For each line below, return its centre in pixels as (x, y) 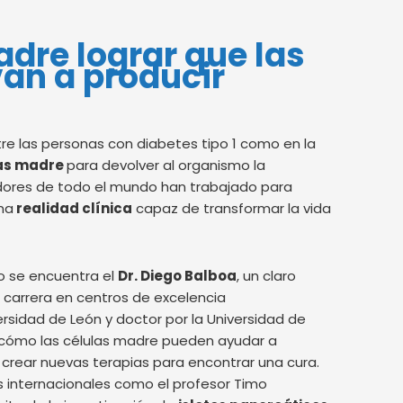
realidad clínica (73, 209)
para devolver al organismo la (166, 166)
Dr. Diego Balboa (177, 275)
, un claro (266, 275)
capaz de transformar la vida (232, 209)
